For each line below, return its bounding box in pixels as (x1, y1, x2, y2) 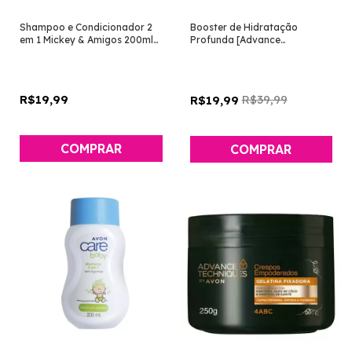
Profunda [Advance (189, 34, 280, 46)
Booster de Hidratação (189, 21, 298, 34)
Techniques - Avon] (189, 46, 277, 59)
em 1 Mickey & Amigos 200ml (20, 34, 153, 46)
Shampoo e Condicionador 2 (20, 21, 152, 34)
